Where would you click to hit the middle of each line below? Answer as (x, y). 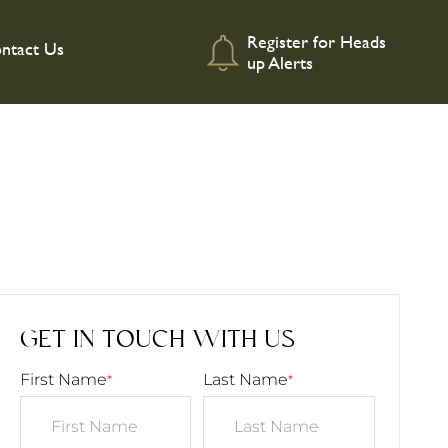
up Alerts (280, 62)
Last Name (246, 379)
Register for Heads (316, 41)
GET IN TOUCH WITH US (157, 340)
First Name (63, 379)
